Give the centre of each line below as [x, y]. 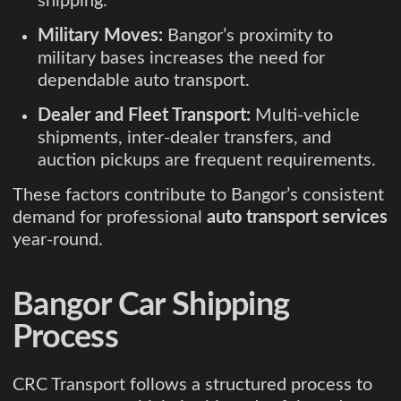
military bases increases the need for [181, 59]
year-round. [58, 240]
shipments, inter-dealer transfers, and [184, 138]
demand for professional [110, 218]
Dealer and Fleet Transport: [144, 116]
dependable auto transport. [144, 81]
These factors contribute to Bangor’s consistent [198, 196]
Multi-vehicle [305, 116]
